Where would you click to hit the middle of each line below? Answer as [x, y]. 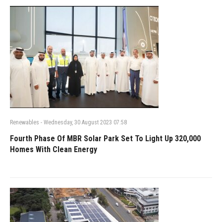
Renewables [25, 122]
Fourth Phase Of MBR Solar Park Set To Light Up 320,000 [105, 138]
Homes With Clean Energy [55, 149]
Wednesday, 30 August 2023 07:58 [84, 122]
